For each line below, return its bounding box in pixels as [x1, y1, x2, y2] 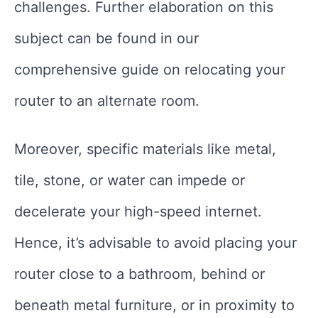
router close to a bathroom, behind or [14, 265, 265, 283]
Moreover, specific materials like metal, [14, 140, 276, 158]
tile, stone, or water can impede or [14, 171, 245, 189]
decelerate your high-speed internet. [14, 202, 262, 220]
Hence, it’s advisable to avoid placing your [14, 234, 297, 251]
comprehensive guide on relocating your [14, 60, 285, 78]
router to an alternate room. [14, 92, 199, 109]
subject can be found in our [14, 29, 199, 47]
